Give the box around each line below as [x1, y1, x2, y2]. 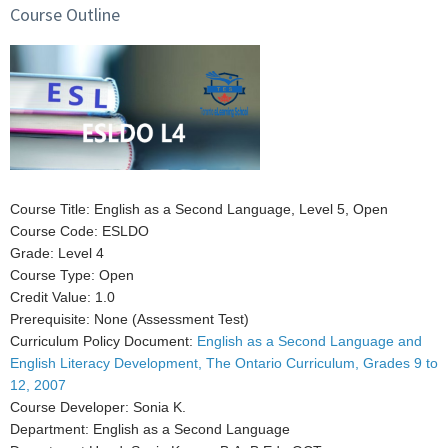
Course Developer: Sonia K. [10, 399, 186, 416]
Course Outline [10, 3, 120, 26]
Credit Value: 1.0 [10, 289, 115, 306]
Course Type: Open [10, 267, 134, 284]
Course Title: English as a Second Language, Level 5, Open [10, 201, 388, 218]
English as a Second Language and [197, 333, 422, 350]
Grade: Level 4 [10, 245, 104, 262]
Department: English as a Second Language [10, 421, 290, 438]
